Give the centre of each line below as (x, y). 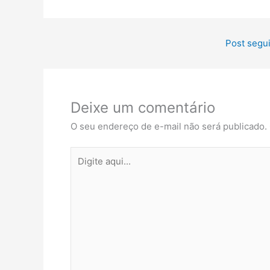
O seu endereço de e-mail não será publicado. (169, 126)
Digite (83, 154)
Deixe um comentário (143, 107)
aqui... (83, 168)
